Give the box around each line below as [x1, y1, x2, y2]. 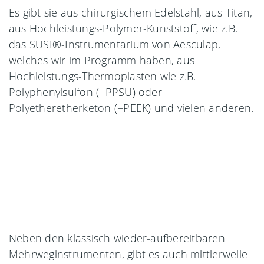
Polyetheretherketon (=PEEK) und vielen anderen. [9, 100, 254, 115]
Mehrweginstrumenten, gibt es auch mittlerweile [9, 246, 248, 261]
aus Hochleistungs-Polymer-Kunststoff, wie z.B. [9, 21, 238, 35]
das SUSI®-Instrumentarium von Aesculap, [9, 37, 221, 51]
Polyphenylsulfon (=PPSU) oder [9, 84, 162, 99]
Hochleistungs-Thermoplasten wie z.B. [9, 68, 196, 83]
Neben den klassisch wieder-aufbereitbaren [9, 230, 225, 245]
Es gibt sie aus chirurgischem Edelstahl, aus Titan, [9, 5, 253, 19]
